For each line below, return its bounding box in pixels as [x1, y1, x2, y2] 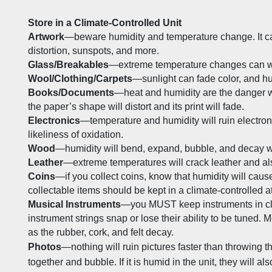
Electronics [28, 115, 80, 126]
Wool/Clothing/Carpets [28, 73, 132, 84]
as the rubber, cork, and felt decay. [28, 227, 174, 238]
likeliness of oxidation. [28, 129, 126, 140]
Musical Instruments [28, 199, 121, 210]
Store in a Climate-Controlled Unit [28, 18, 182, 29]
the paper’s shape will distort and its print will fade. [28, 101, 246, 112]
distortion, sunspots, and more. [28, 46, 159, 56]
